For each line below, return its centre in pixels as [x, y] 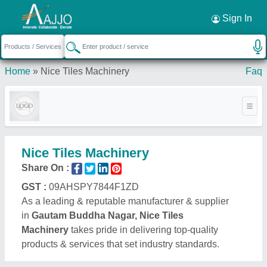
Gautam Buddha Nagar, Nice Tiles [108, 215]
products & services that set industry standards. [120, 244]
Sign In [236, 18]
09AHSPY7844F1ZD [94, 187]
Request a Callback [52, 18]
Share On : [45, 168]
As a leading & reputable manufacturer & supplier [125, 201]
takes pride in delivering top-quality [143, 230]
